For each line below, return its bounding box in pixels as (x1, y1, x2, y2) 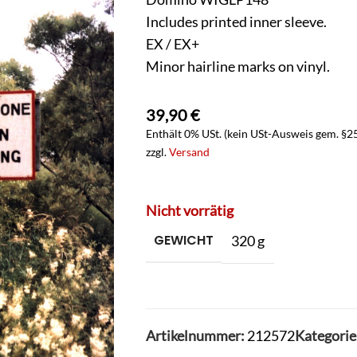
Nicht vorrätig (146, 202, 233, 220)
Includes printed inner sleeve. (146, 13, 327, 30)
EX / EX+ (146, 35, 199, 53)
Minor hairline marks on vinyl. (146, 57, 330, 75)
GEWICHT (154, 231, 214, 250)
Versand (169, 145, 210, 159)
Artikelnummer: (146, 327, 247, 345)
